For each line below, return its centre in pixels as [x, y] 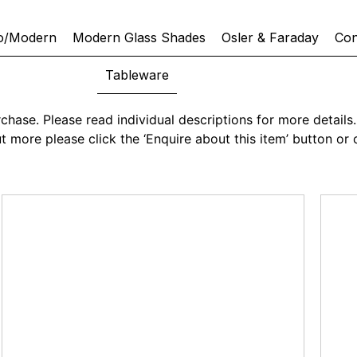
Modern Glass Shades [139, 37]
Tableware [137, 75]
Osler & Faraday [270, 37]
